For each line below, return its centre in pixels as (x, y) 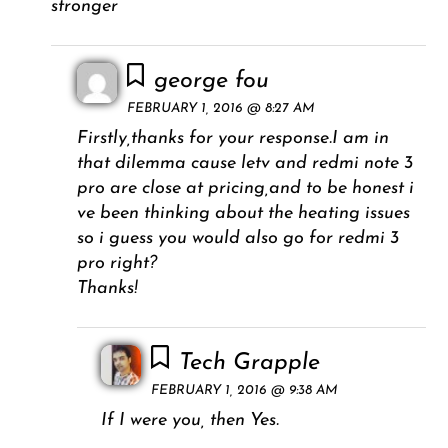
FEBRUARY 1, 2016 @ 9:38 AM (245, 390)
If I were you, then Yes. (190, 420)
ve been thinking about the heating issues (243, 213)
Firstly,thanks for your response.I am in (232, 138)
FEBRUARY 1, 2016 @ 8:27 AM (220, 108)
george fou (212, 80)
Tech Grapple (249, 362)
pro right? (116, 263)
